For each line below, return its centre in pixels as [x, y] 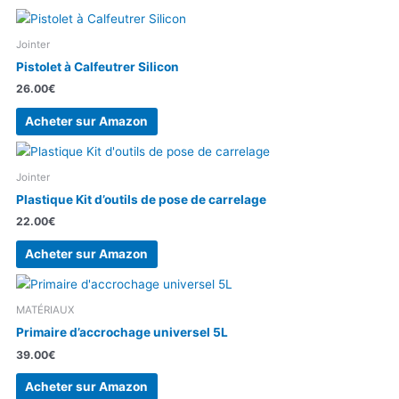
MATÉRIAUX [45, 309]
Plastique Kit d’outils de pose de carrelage [141, 199]
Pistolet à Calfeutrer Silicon [98, 66]
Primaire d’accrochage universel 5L [122, 332]
